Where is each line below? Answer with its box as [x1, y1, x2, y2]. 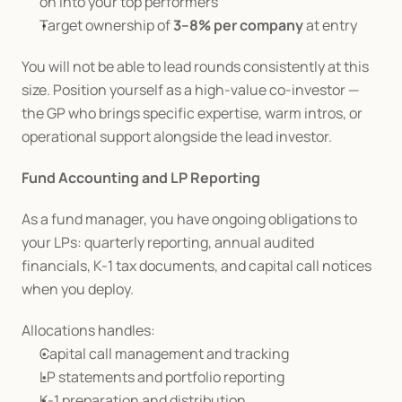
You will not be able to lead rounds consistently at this [22, 57, 369, 76]
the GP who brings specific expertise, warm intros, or [22, 103, 363, 123]
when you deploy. [22, 279, 134, 299]
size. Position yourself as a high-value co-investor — [22, 80, 359, 100]
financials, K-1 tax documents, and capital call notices [22, 256, 371, 275]
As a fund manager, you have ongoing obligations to [22, 209, 357, 229]
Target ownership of [39, 15, 173, 35]
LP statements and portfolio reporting [39, 367, 284, 387]
